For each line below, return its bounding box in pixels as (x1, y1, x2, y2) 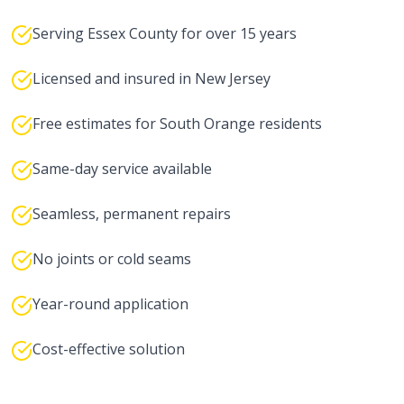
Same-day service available (32, 159, 212, 179)
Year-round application (32, 294, 188, 314)
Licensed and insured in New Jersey (32, 69, 271, 88)
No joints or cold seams (32, 249, 191, 269)
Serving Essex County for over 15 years (32, 23, 297, 43)
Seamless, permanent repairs (32, 204, 231, 224)
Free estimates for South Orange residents (32, 114, 322, 133)
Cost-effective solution (32, 339, 185, 359)
